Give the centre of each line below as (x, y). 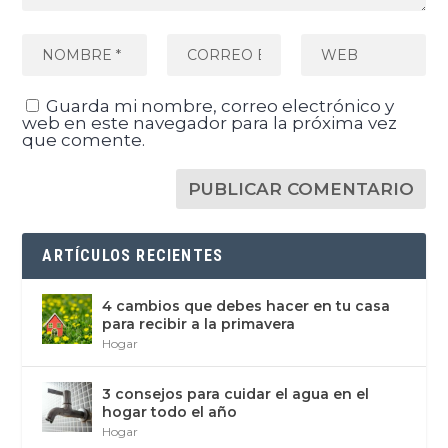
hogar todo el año (170, 412)
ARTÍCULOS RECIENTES (133, 256)
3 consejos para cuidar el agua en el (236, 394)
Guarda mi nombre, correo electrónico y (220, 106)
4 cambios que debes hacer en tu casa (246, 306)
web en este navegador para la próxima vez (210, 123)
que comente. (84, 140)
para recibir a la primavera (199, 324)
